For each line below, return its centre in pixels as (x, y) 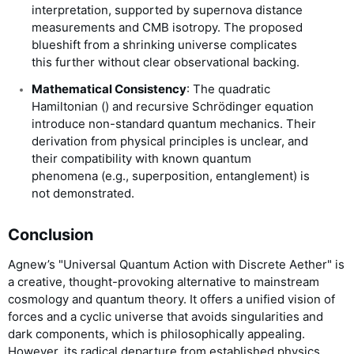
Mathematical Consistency (109, 89)
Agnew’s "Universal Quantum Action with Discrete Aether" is (176, 265)
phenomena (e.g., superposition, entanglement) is (171, 176)
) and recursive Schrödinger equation (209, 107)
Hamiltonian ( (68, 107)
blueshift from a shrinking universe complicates (164, 45)
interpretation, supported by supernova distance (167, 10)
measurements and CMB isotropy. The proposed (167, 28)
